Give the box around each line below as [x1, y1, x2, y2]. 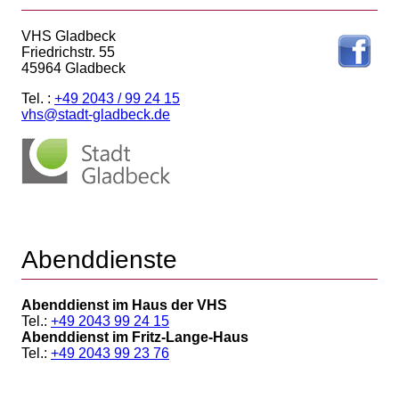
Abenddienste [21, 245, 177, 273]
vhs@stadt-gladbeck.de [21, 106, 170, 122]
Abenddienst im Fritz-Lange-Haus [21, 329, 248, 345]
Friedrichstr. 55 [21, 44, 115, 60]
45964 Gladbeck [21, 60, 126, 76]
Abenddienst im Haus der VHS [21, 297, 227, 313]
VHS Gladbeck [21, 28, 116, 44]
